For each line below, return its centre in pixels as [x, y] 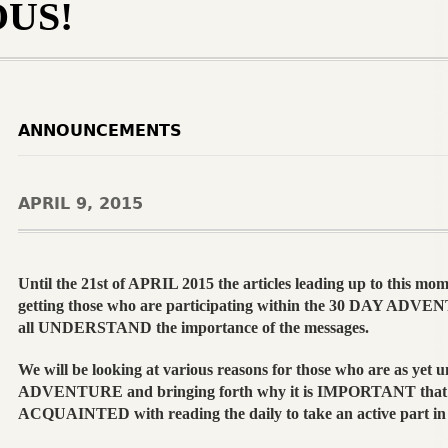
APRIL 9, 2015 [80, 203]
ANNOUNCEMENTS [99, 130]
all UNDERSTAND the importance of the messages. [193, 327]
